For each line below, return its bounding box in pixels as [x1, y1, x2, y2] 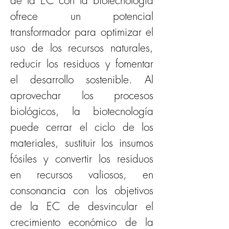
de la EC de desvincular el [10, 199, 153, 213]
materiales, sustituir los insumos [10, 135, 153, 150]
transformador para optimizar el [10, 25, 153, 39]
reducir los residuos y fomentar [10, 56, 153, 71]
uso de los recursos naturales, [10, 40, 153, 55]
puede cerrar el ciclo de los [10, 120, 153, 134]
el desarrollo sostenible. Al [10, 72, 153, 86]
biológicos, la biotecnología [10, 104, 153, 118]
